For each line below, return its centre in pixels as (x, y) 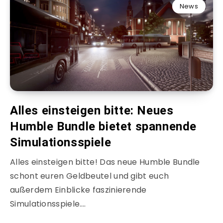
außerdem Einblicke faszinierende (78, 190)
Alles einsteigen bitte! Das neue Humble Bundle (105, 162)
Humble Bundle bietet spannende (104, 127)
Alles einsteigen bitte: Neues (92, 111)
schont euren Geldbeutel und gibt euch (90, 176)
